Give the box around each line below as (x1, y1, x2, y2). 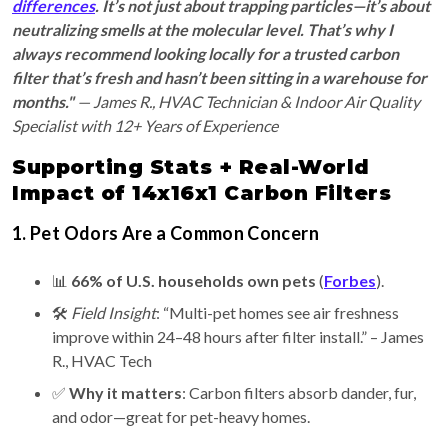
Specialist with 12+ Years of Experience (12, 116, 278, 136)
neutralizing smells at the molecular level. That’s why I (12, 20, 393, 40)
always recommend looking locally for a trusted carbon (12, 44, 399, 64)
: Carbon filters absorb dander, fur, (182, 383, 416, 403)
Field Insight (71, 303, 156, 323)
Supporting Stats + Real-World (12, 155, 370, 180)
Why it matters (69, 383, 182, 403)
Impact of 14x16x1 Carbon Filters (12, 181, 391, 206)
